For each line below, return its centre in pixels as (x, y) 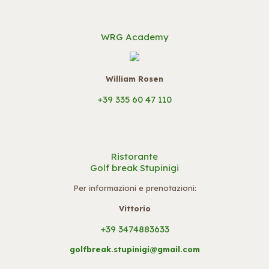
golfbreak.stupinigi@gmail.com (134, 249)
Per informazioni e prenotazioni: (134, 188)
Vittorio (134, 208)
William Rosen (134, 79)
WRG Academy (134, 37)
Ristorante (134, 156)
